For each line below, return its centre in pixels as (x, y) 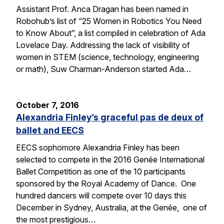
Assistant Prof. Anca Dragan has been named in (102, 9)
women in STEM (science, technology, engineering (107, 57)
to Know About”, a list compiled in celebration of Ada (111, 33)
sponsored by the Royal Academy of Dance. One (106, 183)
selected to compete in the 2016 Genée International (110, 159)
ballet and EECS (50, 130)
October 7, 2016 (47, 105)
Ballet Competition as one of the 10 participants (101, 171)
